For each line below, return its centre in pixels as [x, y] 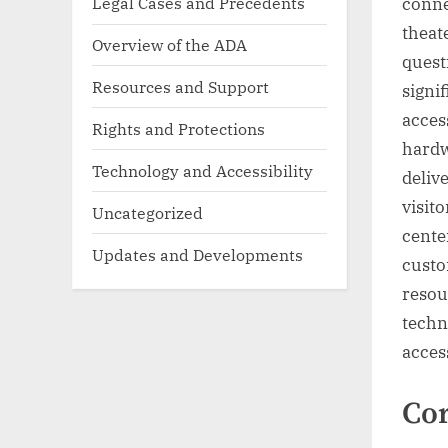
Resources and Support [180, 86]
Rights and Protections [178, 128]
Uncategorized [147, 212]
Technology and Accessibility [202, 170]
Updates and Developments [197, 254]
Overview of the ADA [169, 44]
